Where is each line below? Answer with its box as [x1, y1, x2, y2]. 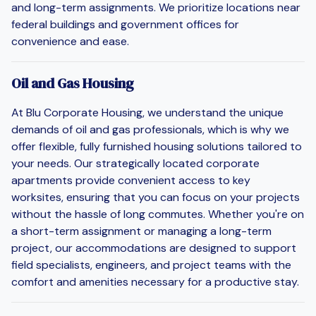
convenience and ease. [11, 33, 129, 49]
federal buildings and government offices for [11, 16, 239, 32]
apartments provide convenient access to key [11, 172, 250, 188]
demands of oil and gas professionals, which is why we [11, 121, 289, 137]
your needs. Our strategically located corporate [11, 155, 260, 171]
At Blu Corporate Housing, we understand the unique [11, 104, 284, 120]
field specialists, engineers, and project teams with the [11, 257, 291, 272]
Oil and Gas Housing [11, 73, 134, 93]
